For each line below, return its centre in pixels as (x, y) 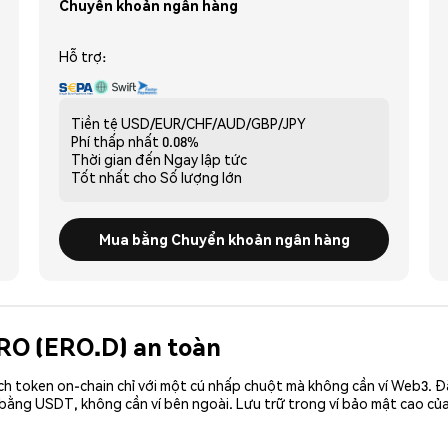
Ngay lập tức (205, 158)
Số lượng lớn (201, 176)
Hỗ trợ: (82, 55)
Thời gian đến (116, 158)
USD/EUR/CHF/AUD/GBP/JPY (213, 122)
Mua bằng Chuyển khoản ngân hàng (224, 238)
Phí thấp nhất (115, 140)
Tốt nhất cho (114, 176)
